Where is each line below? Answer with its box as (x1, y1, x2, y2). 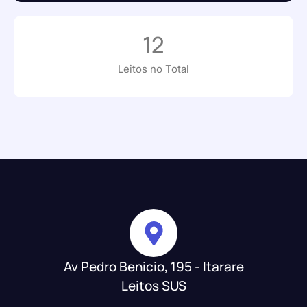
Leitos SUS (121, 277, 186, 295)
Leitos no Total (118, 62, 189, 76)
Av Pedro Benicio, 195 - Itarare (63, 258, 244, 276)
